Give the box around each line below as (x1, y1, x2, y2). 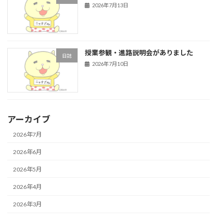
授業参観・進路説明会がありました (85, 48, 194, 57)
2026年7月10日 (92, 61, 128, 67)
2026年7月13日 (92, 2, 128, 9)
